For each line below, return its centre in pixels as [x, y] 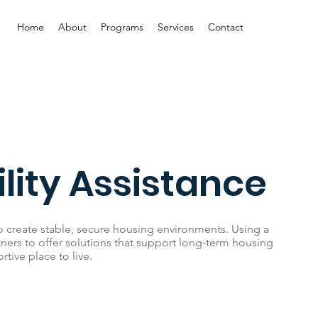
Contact [226, 27]
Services [176, 27]
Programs [122, 27]
